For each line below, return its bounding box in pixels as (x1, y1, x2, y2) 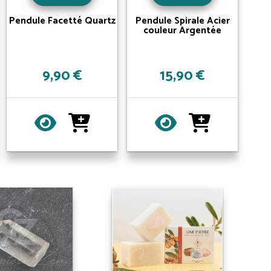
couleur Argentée (143, 22, 222, 39)
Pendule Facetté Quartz (8, 13, 116, 30)
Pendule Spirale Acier (135, 13, 230, 30)
